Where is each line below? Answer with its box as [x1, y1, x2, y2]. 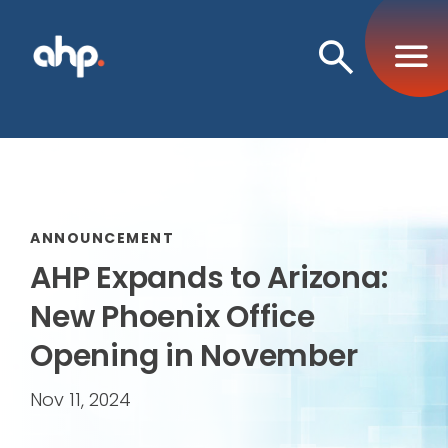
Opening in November [30, 334, 358, 377]
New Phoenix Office [30, 295, 315, 338]
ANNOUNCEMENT [30, 227, 174, 248]
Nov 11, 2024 [30, 386, 131, 412]
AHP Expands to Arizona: [30, 256, 388, 299]
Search [319, 87, 438, 135]
